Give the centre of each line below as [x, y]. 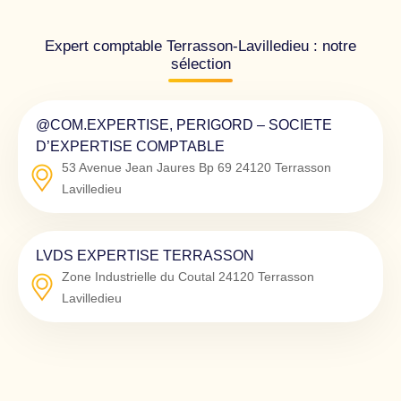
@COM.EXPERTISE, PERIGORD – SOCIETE [184, 124]
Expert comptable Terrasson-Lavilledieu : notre [200, 46]
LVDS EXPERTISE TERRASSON [145, 255]
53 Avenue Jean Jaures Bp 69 [147, 167]
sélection [200, 64]
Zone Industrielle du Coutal [138, 276]
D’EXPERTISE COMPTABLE [130, 145]
